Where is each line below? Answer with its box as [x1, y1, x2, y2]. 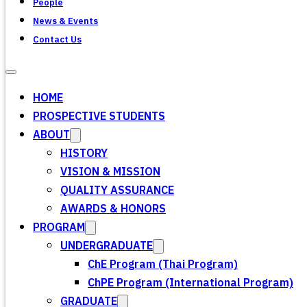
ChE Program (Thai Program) [88, 256, 238, 274]
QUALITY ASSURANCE [60, 182, 174, 200]
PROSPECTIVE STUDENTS [33, 108, 165, 126]
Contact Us [33, 32, 82, 47]
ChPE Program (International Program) [88, 274, 293, 293]
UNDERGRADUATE [60, 237, 153, 256]
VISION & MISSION [60, 163, 160, 182]
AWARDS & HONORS [60, 200, 166, 219]
